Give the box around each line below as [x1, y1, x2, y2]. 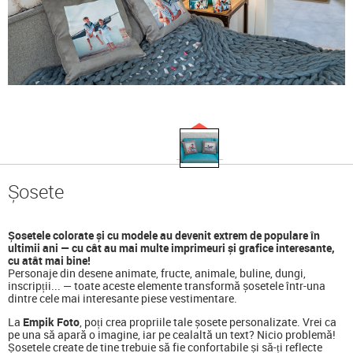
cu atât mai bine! [8, 252, 91, 268]
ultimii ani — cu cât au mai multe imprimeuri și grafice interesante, [8, 240, 335, 255]
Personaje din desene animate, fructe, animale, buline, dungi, [8, 265, 306, 281]
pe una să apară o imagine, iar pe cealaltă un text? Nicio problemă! [8, 326, 336, 342]
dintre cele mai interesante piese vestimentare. [8, 290, 237, 306]
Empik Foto [23, 314, 80, 329]
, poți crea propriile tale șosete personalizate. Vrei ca [80, 314, 336, 329]
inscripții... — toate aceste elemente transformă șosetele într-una [8, 277, 325, 293]
